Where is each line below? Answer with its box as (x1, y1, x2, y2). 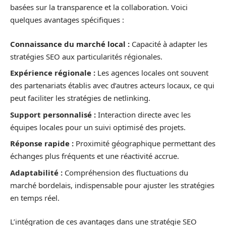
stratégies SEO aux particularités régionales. (10, 51, 162, 62)
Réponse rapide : (10, 138, 74, 149)
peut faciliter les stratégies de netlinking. (10, 93, 150, 103)
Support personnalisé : (10, 109, 96, 120)
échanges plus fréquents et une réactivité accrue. (10, 151, 179, 161)
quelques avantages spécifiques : (10, 15, 124, 25)
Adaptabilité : (10, 167, 63, 178)
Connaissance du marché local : (10, 38, 130, 49)
